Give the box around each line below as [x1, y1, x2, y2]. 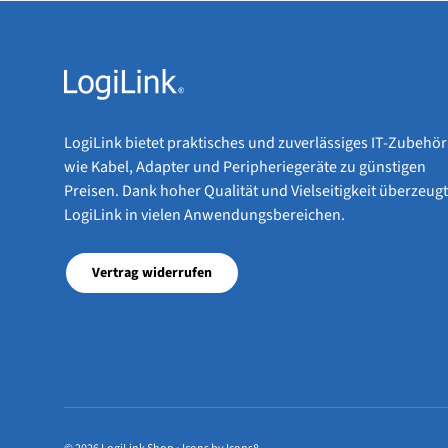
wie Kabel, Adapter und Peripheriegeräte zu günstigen [64, 156, 426, 179]
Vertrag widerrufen [92, 263, 212, 284]
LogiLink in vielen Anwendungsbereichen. [64, 204, 345, 227]
